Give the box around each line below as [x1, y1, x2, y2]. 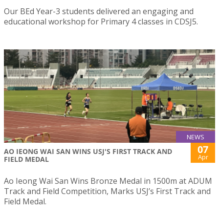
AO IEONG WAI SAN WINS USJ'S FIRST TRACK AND [4, 146, 172, 156]
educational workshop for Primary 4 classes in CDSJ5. [4, 16, 198, 27]
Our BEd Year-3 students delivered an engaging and [4, 6, 194, 17]
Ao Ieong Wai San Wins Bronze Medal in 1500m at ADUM [4, 175, 212, 186]
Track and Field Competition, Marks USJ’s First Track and [4, 185, 211, 197]
